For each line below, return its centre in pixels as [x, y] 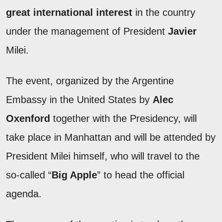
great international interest [69, 13]
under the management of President [87, 31]
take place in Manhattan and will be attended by [111, 138]
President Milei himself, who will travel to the [103, 156]
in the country [164, 13]
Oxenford [28, 119]
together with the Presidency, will [123, 119]
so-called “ [29, 175]
